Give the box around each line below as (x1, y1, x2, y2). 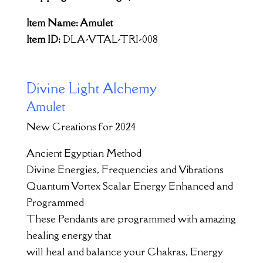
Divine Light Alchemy (26, 78, 157, 97)
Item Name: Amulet (26, 15, 113, 29)
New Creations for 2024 (26, 119, 136, 133)
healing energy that (26, 228, 111, 242)
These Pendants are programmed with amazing (26, 211, 236, 225)
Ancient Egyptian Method (26, 146, 141, 160)
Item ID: (26, 32, 63, 46)
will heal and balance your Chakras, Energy (26, 244, 223, 258)
